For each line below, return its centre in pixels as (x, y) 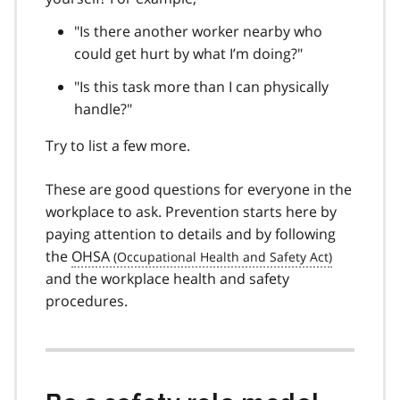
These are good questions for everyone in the (199, 189)
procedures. (87, 300)
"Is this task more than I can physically (201, 86)
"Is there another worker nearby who (198, 31)
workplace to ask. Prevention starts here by (191, 211)
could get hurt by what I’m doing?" (188, 53)
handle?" (103, 108)
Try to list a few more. (118, 145)
